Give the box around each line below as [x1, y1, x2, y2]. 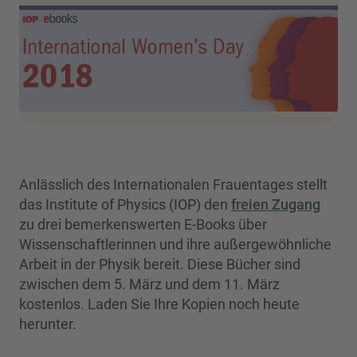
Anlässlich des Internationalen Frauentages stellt [19, 176, 328, 194]
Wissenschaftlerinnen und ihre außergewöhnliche [19, 236, 331, 253]
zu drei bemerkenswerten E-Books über [19, 216, 267, 233]
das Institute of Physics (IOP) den [19, 196, 231, 214]
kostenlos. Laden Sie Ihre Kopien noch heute [19, 296, 300, 313]
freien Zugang [231, 196, 320, 214]
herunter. [19, 316, 80, 333]
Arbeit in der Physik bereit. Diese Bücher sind [19, 256, 300, 273]
